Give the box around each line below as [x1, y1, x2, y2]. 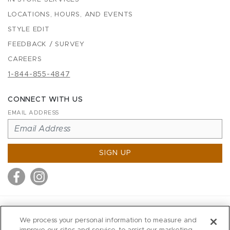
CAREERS [8, 56, 42, 63]
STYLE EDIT [8, 26, 50, 33]
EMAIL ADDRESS [8, 110, 59, 116]
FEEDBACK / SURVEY [8, 41, 85, 48]
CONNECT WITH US [8, 96, 83, 103]
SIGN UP [99, 149, 131, 157]
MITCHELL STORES [58, 209, 172, 218]
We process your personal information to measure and [20, 217, 197, 224]
